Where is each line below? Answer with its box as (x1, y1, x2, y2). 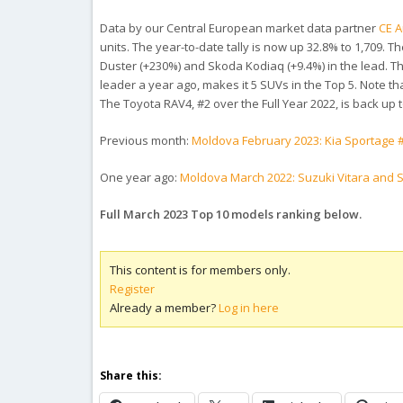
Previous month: (100, 132, 193, 148)
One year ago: (100, 169, 181, 185)
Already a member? (110, 300, 219, 316)
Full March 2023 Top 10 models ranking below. (100, 206, 363, 222)
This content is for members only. (110, 262, 291, 278)
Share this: (100, 368, 163, 383)
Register (110, 281, 156, 297)
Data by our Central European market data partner (100, 20, 380, 36)
